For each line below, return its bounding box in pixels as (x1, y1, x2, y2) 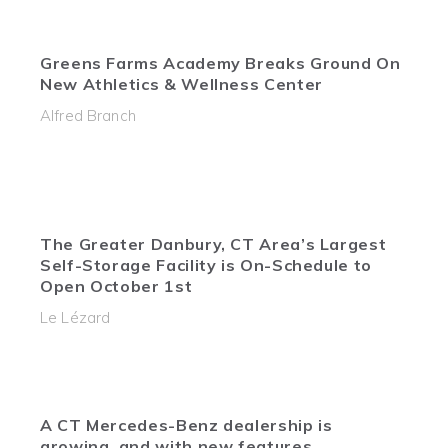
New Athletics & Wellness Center (40, 74, 323, 94)
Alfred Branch (40, 106, 136, 125)
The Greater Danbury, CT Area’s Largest (40, 234, 387, 254)
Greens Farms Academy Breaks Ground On (40, 53, 401, 73)
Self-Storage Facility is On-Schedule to (40, 255, 372, 275)
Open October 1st (40, 276, 193, 296)
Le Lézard (40, 308, 111, 327)
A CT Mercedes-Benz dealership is (40, 415, 333, 435)
